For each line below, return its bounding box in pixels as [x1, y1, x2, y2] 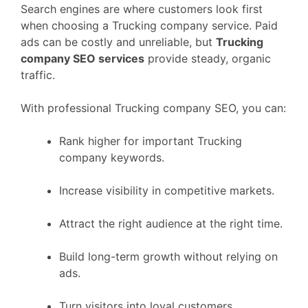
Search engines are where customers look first [21, 1, 263, 16]
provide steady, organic [144, 51, 271, 65]
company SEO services [21, 51, 144, 65]
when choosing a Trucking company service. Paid [21, 18, 278, 32]
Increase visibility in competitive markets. [59, 183, 274, 197]
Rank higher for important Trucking [59, 133, 242, 148]
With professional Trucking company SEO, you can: [21, 100, 286, 115]
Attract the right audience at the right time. [59, 216, 283, 230]
